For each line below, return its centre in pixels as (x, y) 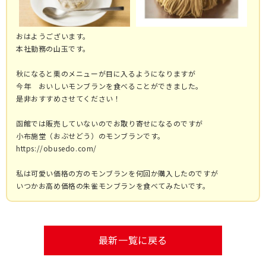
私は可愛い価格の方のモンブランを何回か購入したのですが (117, 173)
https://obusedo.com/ (56, 148)
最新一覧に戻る (133, 240)
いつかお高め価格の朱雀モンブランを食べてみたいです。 (113, 185)
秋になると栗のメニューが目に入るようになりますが (106, 73)
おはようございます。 (53, 36)
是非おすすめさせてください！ (69, 98)
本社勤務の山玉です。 (53, 48)
